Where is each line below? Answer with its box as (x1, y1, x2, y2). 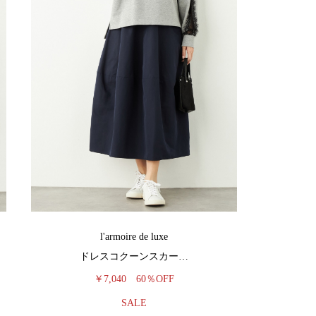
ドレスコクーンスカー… (80, 251, 188, 262)
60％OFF (136, 274, 174, 284)
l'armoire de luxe (100, 231, 168, 242)
